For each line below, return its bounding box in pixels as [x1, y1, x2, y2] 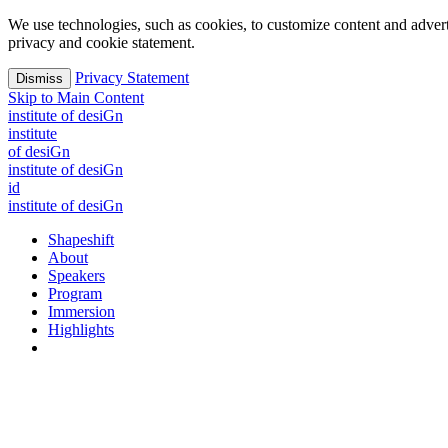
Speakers [48, 267, 105, 284]
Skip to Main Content [8, 89, 144, 106]
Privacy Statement [75, 69, 189, 86]
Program [48, 285, 102, 302]
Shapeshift [48, 231, 114, 248]
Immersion [48, 303, 115, 320]
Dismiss [16, 71, 63, 86]
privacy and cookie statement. [8, 34, 195, 51]
